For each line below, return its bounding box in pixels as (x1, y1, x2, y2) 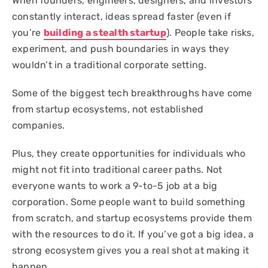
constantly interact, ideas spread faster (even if (12, 10, 231, 22)
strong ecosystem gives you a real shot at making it (12, 244, 249, 256)
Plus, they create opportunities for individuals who (12, 147, 246, 159)
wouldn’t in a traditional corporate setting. (12, 59, 207, 71)
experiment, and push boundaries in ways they (12, 42, 230, 54)
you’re (12, 26, 44, 38)
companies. (12, 119, 65, 131)
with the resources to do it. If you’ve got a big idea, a (12, 228, 254, 240)
